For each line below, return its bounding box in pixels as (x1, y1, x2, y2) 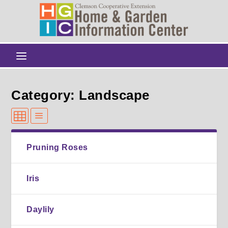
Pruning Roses (26, 142, 88, 152)
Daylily (26, 205, 54, 214)
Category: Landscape (11, 87, 150, 103)
